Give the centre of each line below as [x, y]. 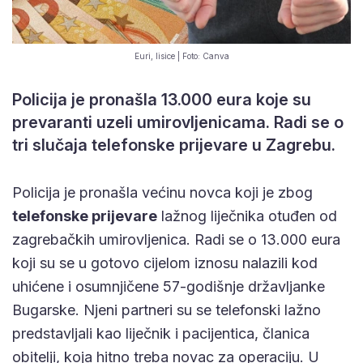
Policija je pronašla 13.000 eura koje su [162, 100]
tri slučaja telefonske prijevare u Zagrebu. [174, 145]
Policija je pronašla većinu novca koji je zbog [162, 193]
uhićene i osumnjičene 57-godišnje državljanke [169, 287]
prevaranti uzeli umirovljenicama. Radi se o [178, 123]
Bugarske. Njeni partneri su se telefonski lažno [167, 310]
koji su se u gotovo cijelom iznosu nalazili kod [165, 263]
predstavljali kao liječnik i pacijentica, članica [161, 334]
